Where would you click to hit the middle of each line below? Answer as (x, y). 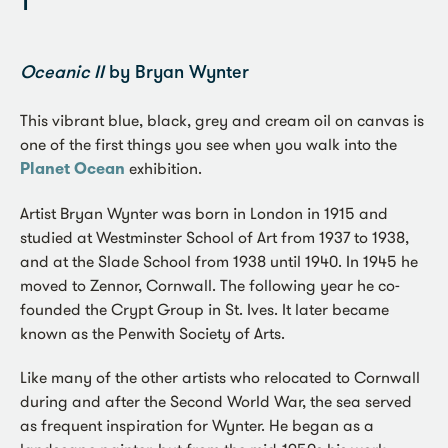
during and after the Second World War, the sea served (216, 401)
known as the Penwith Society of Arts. (152, 333)
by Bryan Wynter (176, 74)
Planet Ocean (72, 169)
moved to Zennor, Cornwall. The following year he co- (210, 285)
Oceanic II (62, 74)
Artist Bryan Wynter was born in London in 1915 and (204, 213)
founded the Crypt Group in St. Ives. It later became (204, 309)
